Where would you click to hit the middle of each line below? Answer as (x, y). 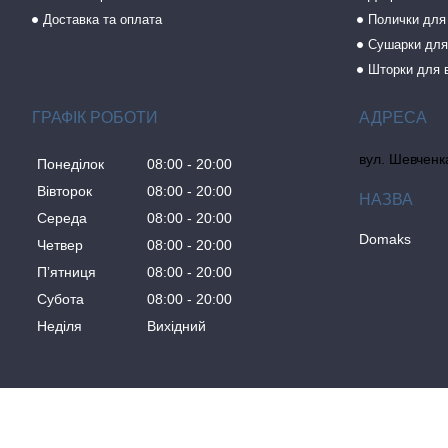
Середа (62, 217)
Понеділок (70, 163)
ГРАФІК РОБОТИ (95, 118)
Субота (60, 298)
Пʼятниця (66, 271)
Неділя (59, 325)
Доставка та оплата (103, 20)
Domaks (385, 239)
